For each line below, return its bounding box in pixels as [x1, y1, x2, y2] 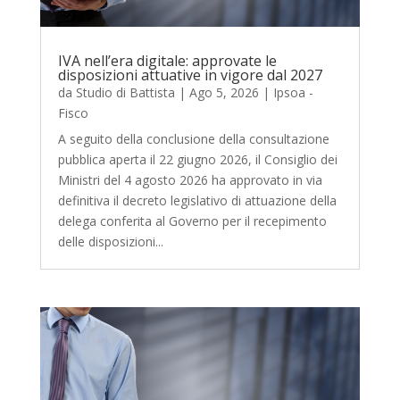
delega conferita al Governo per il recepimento [57, 212, 327, 230]
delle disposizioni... [57, 233, 163, 251]
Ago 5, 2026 [188, 84, 259, 102]
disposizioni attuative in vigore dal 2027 [57, 65, 322, 86]
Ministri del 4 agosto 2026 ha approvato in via [57, 171, 322, 189]
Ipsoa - [272, 84, 313, 102]
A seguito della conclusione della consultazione [57, 130, 329, 148]
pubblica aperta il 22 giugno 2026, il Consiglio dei [57, 151, 337, 169]
